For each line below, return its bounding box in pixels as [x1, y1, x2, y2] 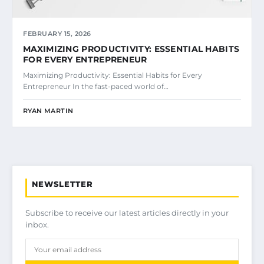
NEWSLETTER [32, 179, 93, 189]
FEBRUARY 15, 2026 [23, 29, 91, 38]
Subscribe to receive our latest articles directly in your [25, 207, 229, 217]
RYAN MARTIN [23, 106, 74, 115]
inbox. [25, 219, 49, 229]
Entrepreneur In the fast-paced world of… [23, 81, 169, 91]
